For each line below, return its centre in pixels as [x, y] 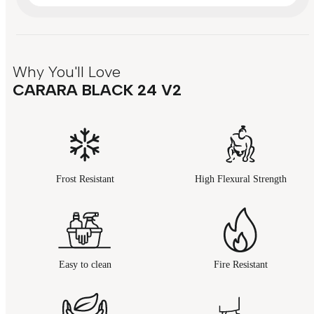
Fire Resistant [240, 265]
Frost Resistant [85, 179]
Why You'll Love [67, 72]
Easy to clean [85, 265]
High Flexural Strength [240, 179]
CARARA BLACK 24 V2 [97, 90]
